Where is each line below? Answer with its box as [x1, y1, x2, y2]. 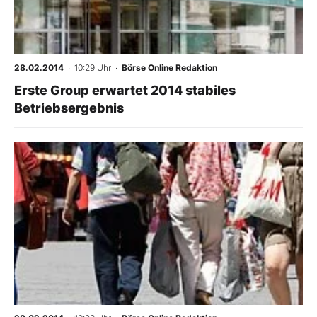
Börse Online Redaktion [122, 62, 217, 73]
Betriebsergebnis [14, 100, 124, 115]
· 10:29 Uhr [64, 62, 111, 73]
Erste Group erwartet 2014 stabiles [14, 83, 236, 98]
